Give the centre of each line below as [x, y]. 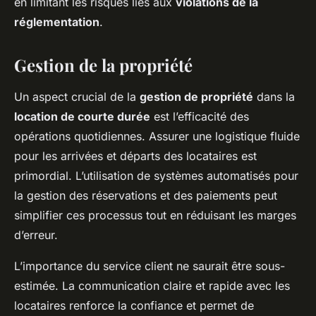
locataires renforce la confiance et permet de [134, 305]
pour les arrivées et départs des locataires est [135, 156]
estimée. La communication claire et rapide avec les [152, 286]
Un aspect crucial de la [77, 97]
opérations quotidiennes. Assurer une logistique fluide [157, 136]
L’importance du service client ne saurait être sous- [150, 266]
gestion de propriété [196, 97]
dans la [274, 97]
